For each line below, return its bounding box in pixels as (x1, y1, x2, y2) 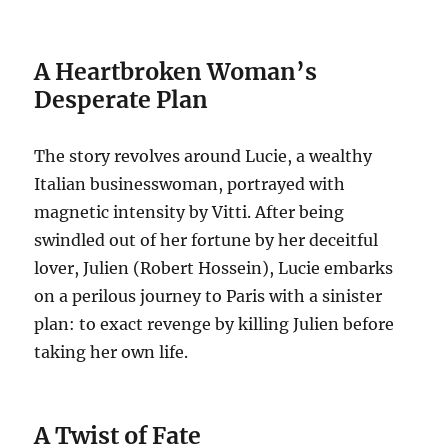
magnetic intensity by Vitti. (34, 201, 252, 222)
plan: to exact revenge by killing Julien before (34, 313, 395, 334)
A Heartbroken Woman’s (34, 56, 318, 86)
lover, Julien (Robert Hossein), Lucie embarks (34, 257, 394, 278)
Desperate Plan (34, 84, 209, 114)
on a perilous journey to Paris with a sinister (34, 285, 383, 306)
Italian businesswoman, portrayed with (34, 173, 346, 194)
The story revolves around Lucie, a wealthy (34, 145, 373, 166)
